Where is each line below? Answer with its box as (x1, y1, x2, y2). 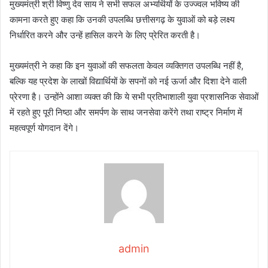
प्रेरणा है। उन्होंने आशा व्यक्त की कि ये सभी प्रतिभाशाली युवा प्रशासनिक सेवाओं (10, 91, 258, 103)
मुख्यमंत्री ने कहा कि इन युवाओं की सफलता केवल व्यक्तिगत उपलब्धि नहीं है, (10, 60, 243, 72)
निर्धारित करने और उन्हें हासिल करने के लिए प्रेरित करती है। (10, 29, 200, 41)
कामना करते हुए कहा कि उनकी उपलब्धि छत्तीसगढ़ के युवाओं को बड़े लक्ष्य (10, 14, 234, 26)
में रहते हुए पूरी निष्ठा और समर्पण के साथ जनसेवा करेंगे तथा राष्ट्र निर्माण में (10, 106, 242, 118)
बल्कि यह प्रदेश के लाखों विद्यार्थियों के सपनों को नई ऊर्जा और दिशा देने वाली (10, 75, 246, 87)
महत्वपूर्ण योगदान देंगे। (10, 122, 79, 134)
